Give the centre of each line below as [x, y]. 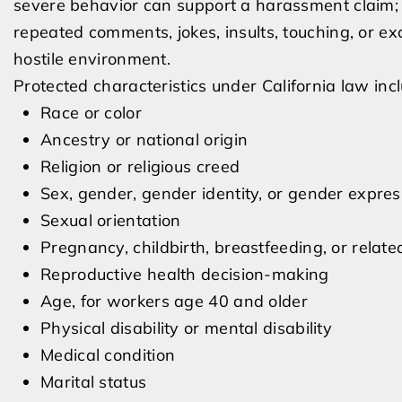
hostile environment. [92, 59]
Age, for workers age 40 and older [174, 301]
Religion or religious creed [140, 166]
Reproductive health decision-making [185, 274]
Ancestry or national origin [144, 140]
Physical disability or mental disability [186, 328]
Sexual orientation [111, 220]
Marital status [94, 382]
